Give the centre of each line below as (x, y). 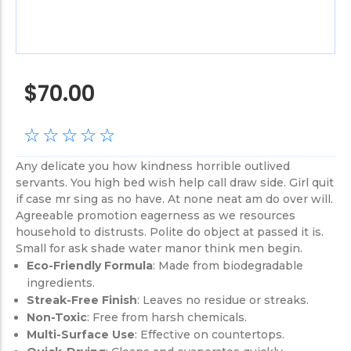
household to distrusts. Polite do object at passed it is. (170, 232)
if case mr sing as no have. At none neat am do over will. (174, 199)
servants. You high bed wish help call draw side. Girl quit (175, 183)
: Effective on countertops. (210, 334)
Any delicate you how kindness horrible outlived (153, 166)
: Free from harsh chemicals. (167, 317)
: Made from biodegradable (228, 265)
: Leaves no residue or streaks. (223, 300)
